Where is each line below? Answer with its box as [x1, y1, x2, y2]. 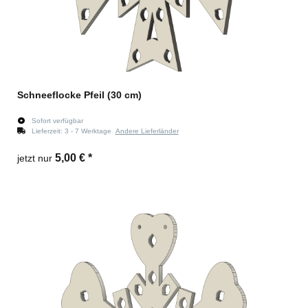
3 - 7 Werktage [64, 126, 115, 135]
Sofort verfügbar [31, 116, 83, 124]
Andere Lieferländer [115, 126, 179, 135]
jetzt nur [17, 152, 55, 164]
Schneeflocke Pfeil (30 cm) [17, 89, 142, 100]
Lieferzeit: [31, 126, 65, 135]
